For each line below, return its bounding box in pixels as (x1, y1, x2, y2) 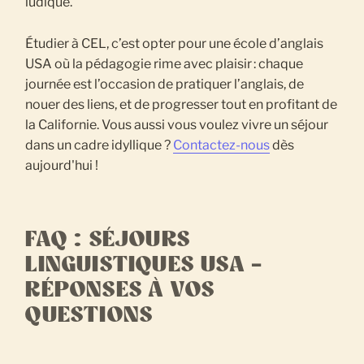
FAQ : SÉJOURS (25, 228, 190, 250)
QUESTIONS (25, 304, 154, 326)
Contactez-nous (173, 136, 271, 153)
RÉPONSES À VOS (25, 279, 215, 301)
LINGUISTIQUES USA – (25, 253, 263, 275)
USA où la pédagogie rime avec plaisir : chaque (25, 55, 304, 71)
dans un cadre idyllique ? (25, 136, 174, 153)
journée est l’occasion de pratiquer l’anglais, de (25, 76, 305, 92)
